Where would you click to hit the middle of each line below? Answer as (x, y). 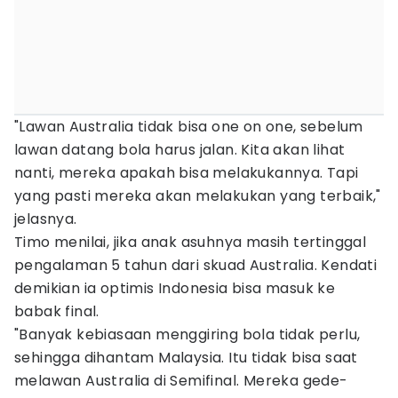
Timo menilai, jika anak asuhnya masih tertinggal (191, 242)
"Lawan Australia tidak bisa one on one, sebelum (189, 127)
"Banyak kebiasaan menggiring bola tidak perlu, (187, 334)
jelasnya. (46, 219)
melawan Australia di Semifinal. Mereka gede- (181, 381)
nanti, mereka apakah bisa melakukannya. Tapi (187, 173)
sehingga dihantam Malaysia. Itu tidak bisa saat (186, 358)
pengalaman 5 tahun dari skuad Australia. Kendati (196, 265)
